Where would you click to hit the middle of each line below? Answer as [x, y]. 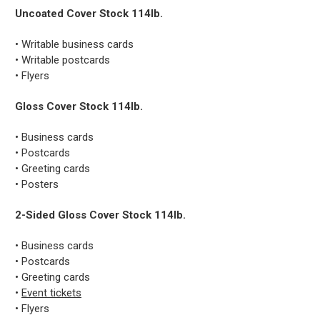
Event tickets [51, 293]
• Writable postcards [62, 60]
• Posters [37, 185]
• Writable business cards [74, 45]
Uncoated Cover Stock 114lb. [89, 14]
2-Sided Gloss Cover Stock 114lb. [100, 215]
